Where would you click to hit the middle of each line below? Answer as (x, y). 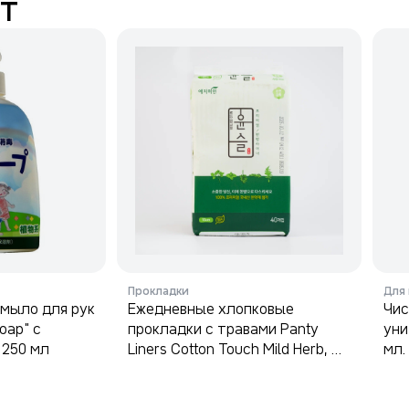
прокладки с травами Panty (223, 329)
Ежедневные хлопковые (211, 309)
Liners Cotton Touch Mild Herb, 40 (239, 349)
